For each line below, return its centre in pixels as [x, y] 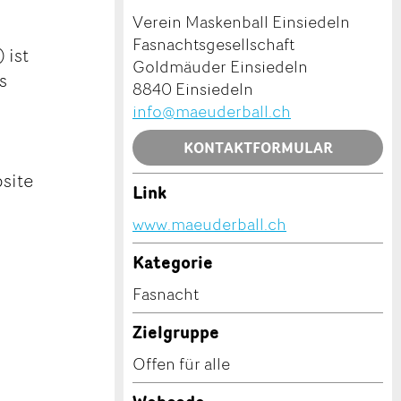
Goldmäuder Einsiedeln [220, 66]
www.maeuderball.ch [209, 224]
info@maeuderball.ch [212, 111]
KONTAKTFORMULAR [258, 148]
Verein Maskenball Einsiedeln [241, 21]
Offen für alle [181, 363]
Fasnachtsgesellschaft [213, 44]
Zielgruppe [176, 332]
